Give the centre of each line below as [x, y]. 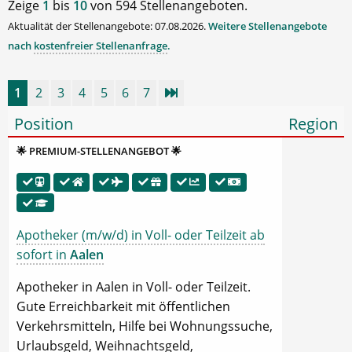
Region [313, 124]
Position [44, 124]
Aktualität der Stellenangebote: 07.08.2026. [108, 26]
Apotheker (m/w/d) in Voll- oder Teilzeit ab [141, 235]
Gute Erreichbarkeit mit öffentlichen [123, 306]
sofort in [43, 255]
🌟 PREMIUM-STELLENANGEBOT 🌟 [99, 151]
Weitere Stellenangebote [268, 26]
